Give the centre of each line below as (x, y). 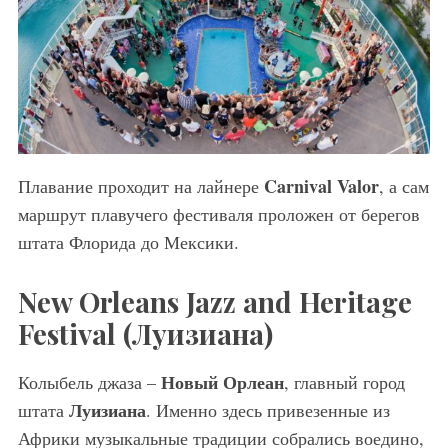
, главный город (344, 382)
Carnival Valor (321, 186)
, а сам (403, 186)
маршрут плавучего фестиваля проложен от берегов (218, 214)
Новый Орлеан (222, 382)
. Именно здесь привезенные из (267, 410)
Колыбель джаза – (89, 382)
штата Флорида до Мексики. (128, 242)
